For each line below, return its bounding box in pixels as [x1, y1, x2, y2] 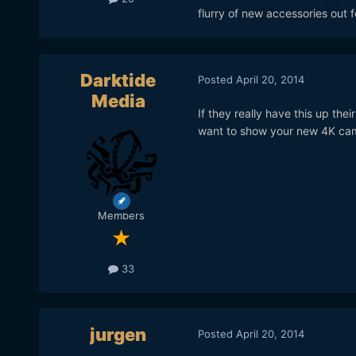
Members [98, 209, 145, 222]
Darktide [80, 70, 157, 91]
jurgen [90, 324, 147, 346]
